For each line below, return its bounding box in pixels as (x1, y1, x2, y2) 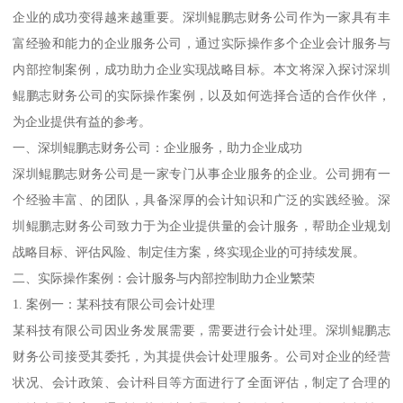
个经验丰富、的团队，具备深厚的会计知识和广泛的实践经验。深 (13, 192, 390, 207)
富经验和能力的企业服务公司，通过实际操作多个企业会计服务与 (13, 35, 390, 50)
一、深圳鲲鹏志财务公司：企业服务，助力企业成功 (13, 139, 303, 155)
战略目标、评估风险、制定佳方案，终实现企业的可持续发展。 (13, 244, 366, 259)
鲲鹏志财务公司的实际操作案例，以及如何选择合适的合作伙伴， (13, 87, 390, 103)
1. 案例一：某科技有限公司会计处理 (13, 296, 216, 311)
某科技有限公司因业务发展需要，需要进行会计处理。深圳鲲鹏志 (13, 322, 390, 337)
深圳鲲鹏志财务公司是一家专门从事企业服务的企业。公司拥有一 (13, 166, 390, 181)
